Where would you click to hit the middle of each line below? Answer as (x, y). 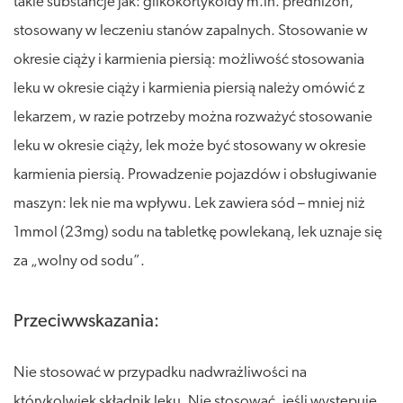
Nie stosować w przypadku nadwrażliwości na (160, 372)
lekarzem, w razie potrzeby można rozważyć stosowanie (193, 117)
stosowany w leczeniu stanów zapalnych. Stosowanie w (191, 31)
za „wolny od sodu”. (79, 261)
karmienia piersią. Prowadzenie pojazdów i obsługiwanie (195, 175)
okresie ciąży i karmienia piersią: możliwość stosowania (189, 59)
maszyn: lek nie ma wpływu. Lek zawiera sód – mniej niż (189, 203)
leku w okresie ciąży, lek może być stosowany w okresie (190, 146)
